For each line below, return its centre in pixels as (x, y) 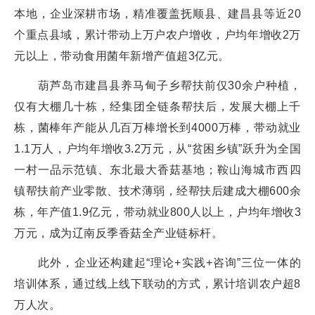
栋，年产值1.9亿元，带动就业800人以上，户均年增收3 (157, 212)
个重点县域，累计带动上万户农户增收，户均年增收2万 (157, 34)
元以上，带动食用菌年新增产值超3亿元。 (122, 56)
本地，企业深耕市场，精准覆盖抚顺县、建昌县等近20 (157, 13)
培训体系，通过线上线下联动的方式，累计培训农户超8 (157, 283)
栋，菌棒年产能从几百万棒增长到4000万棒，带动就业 (157, 127)
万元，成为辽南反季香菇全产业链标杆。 (118, 233)
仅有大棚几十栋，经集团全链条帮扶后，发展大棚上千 (157, 106)
